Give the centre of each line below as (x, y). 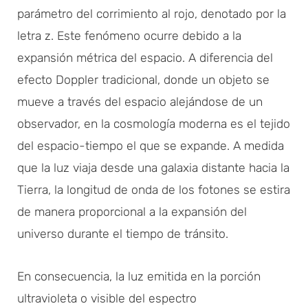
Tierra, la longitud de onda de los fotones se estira (154, 189)
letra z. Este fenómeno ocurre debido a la (129, 35)
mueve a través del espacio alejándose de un (140, 101)
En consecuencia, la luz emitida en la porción (139, 276)
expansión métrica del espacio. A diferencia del (145, 57)
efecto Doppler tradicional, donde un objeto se (143, 79)
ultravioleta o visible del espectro (107, 298)
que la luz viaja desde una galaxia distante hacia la (153, 167)
